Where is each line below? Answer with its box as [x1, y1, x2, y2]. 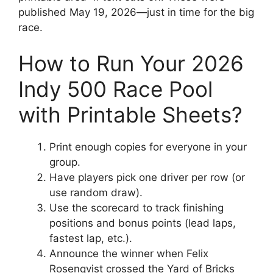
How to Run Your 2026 [18, 51, 244, 76]
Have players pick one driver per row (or [49, 171, 245, 183]
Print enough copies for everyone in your [49, 141, 247, 153]
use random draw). [49, 186, 143, 199]
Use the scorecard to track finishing [49, 202, 224, 214]
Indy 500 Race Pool [18, 76, 213, 102]
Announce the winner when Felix [49, 247, 208, 260]
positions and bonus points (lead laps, [49, 217, 236, 229]
